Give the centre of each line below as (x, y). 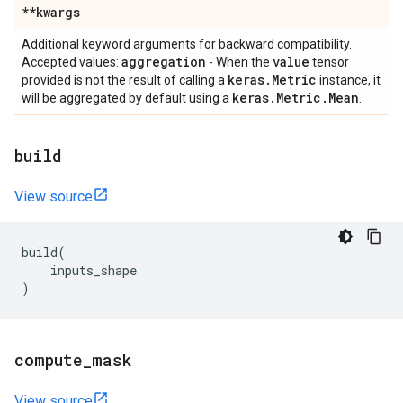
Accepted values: (72, 62)
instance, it (349, 80)
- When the (239, 62)
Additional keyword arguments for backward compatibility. (187, 44)
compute (49, 360)
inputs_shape (94, 270)
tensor (329, 62)
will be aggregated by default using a (127, 98)
